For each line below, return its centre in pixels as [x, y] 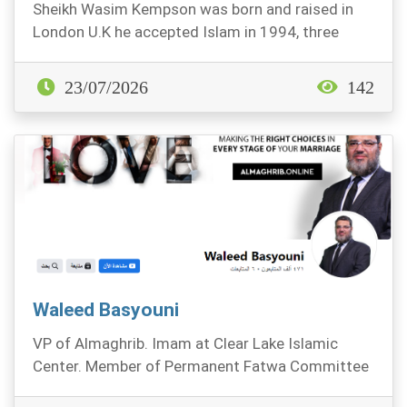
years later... [74, 55]
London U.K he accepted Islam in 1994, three [186, 32]
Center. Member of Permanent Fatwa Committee [201, 366]
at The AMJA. [79, 389]
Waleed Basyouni [106, 310]
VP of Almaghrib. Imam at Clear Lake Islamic [185, 343]
